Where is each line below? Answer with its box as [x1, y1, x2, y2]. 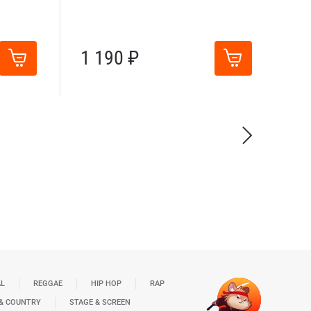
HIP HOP [90, 279, 121, 288]
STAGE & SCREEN [69, 298, 131, 307]
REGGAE [33, 279, 62, 288]
